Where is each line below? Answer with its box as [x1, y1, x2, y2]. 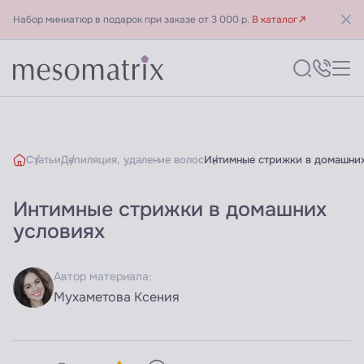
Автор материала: [54, 270, 152, 284]
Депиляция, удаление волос [61, 153, 204, 167]
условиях [13, 219, 105, 245]
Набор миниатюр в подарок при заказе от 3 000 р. [13, 13, 252, 26]
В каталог [252, 13, 297, 26]
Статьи [26, 153, 61, 167]
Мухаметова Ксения [54, 289, 180, 305]
